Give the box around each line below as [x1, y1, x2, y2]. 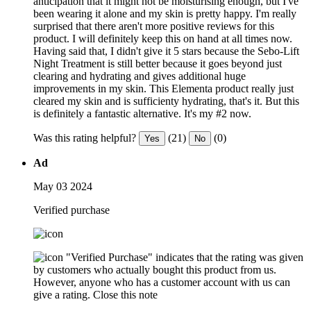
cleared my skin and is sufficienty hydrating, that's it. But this [33, 94, 299, 107]
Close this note [93, 288, 158, 301]
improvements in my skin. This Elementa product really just [33, 82, 294, 94]
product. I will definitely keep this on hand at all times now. [33, 32, 292, 44]
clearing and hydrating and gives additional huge [33, 69, 246, 82]
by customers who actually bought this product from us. [33, 263, 276, 276]
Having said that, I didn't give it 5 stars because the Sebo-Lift [33, 44, 299, 57]
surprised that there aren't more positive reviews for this [33, 19, 274, 32]
